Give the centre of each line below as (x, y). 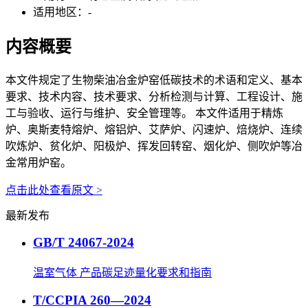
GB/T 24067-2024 (84, 243)
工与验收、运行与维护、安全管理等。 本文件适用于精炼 (144, 113)
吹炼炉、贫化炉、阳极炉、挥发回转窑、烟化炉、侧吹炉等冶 (154, 146)
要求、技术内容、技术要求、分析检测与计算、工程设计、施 (154, 96)
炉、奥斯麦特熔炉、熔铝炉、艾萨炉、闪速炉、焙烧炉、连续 (154, 129)
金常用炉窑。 (38, 162)
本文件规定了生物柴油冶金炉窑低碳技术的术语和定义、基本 (154, 80)
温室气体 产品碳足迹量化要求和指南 (122, 273)
